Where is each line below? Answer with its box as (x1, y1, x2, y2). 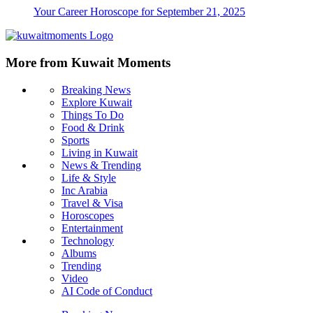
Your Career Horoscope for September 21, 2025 (34, 6, 245, 18)
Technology (61, 234, 114, 247)
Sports (61, 133, 89, 146)
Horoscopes (61, 209, 114, 221)
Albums (61, 247, 96, 259)
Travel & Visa (61, 196, 123, 209)
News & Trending (61, 159, 141, 171)
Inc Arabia (61, 184, 108, 196)
